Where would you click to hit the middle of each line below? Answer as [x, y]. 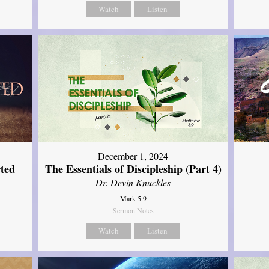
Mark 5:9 [133, 198]
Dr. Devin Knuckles [133, 182]
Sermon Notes [133, 210]
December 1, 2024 [133, 156]
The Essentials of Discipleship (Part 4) [133, 168]
